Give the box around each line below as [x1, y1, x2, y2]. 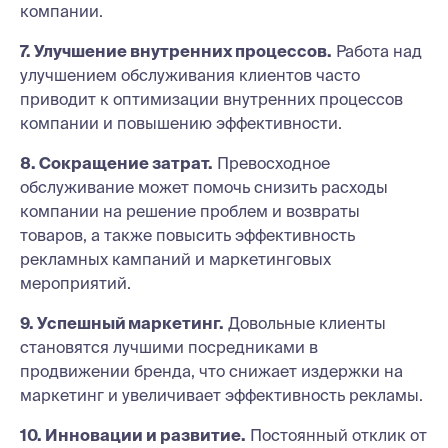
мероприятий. [20, 274, 131, 292]
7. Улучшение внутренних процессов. [20, 42, 332, 60]
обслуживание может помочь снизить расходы [20, 178, 388, 196]
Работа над [332, 42, 422, 60]
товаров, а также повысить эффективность [20, 226, 355, 244]
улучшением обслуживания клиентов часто [20, 66, 360, 84]
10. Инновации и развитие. [20, 426, 246, 444]
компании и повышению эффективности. [20, 114, 342, 132]
